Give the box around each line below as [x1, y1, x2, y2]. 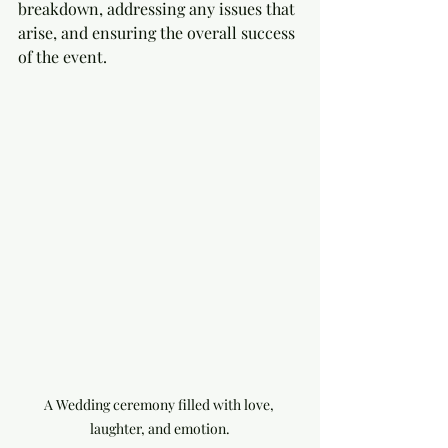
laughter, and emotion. [90, 419, 230, 438]
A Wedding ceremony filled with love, [43, 395, 277, 414]
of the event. [18, 46, 107, 67]
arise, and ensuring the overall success [18, 22, 299, 43]
